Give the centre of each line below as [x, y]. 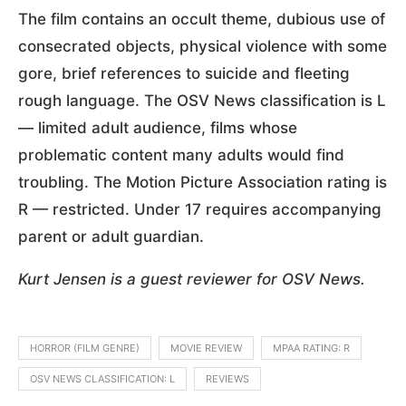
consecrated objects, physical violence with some [203, 47]
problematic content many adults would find [181, 155]
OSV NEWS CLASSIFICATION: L [102, 379]
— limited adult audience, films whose [158, 128]
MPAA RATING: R [311, 348]
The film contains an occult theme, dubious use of [202, 19]
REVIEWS [227, 379]
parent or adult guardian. [111, 237]
